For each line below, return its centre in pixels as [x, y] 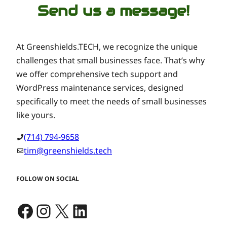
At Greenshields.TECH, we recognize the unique [107, 47]
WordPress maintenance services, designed [100, 88]
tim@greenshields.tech [68, 151]
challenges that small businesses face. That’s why [110, 61]
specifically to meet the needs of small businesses [111, 102]
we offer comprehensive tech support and [97, 74]
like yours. [36, 115]
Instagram [78, 210]
